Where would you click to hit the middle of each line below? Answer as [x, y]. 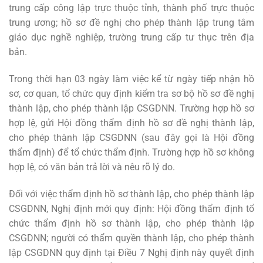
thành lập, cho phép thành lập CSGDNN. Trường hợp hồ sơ [131, 108]
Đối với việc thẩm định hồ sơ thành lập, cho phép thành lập [131, 194]
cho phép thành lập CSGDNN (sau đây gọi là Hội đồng [131, 137]
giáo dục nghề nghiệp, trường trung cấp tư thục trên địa [131, 38]
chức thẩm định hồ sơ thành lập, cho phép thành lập [131, 223]
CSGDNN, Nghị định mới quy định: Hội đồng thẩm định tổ [131, 208]
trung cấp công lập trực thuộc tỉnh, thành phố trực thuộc [131, 8]
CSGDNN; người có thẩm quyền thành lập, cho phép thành [131, 238]
